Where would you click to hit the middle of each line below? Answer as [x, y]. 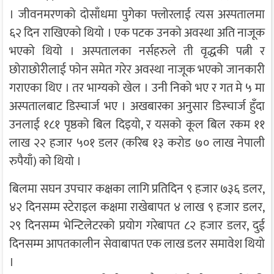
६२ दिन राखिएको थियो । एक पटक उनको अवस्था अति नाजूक [137, 33]
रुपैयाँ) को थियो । [45, 162]
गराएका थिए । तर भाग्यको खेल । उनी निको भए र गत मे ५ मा [137, 88]
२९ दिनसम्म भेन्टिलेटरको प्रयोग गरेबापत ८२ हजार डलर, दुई [137, 226]
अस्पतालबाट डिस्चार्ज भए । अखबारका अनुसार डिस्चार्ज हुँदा [137, 107]
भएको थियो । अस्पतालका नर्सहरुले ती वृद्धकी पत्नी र [137, 52]
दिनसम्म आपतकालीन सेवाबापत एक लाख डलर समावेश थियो [137, 244]
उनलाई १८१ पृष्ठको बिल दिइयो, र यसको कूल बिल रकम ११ [137, 125]
